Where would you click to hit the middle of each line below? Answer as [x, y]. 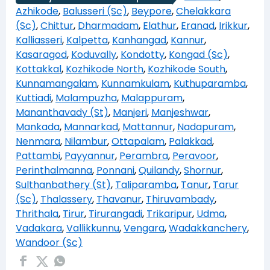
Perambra [144, 155]
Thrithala [37, 213]
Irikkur [233, 25]
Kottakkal [39, 69]
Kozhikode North [105, 69]
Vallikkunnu [93, 228]
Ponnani [115, 170]
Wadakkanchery [208, 228]
